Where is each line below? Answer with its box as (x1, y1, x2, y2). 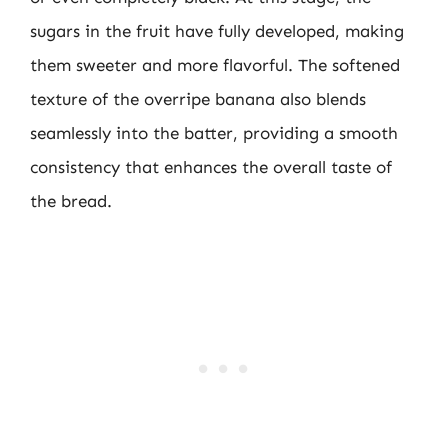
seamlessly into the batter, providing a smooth (30, 122, 398, 143)
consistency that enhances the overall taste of (30, 156, 392, 177)
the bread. (30, 190, 112, 211)
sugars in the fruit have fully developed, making (30, 20, 404, 41)
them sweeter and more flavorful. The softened (30, 54, 400, 75)
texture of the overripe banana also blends (30, 88, 366, 109)
